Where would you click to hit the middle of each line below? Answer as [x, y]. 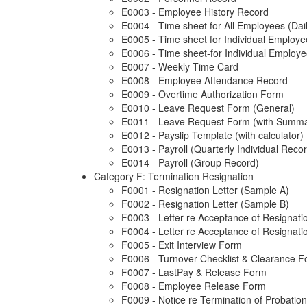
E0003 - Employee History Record [195, 12]
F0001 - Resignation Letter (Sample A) [205, 190]
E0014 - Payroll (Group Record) [190, 163]
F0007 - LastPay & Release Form [194, 272]
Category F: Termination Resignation [174, 176]
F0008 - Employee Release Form [194, 286]
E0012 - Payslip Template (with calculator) [212, 135]
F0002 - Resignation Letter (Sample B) [205, 204]
